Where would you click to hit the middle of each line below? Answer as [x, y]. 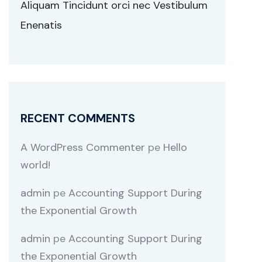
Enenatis [41, 25]
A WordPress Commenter [83, 147]
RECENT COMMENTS [78, 118]
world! [35, 165]
